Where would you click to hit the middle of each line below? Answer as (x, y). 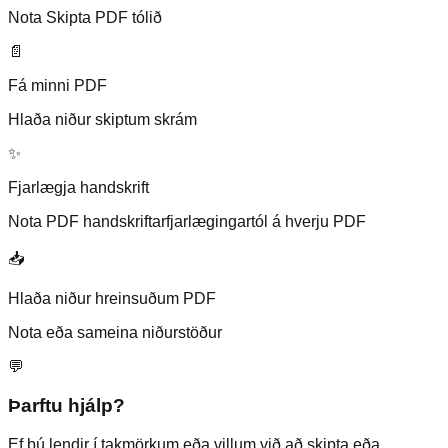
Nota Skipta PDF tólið (85, 18)
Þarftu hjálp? (66, 406)
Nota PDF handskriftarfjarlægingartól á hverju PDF (187, 222)
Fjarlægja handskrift (78, 188)
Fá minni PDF (57, 86)
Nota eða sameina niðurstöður (115, 333)
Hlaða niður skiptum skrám (102, 120)
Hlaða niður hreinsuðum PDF (112, 299)
